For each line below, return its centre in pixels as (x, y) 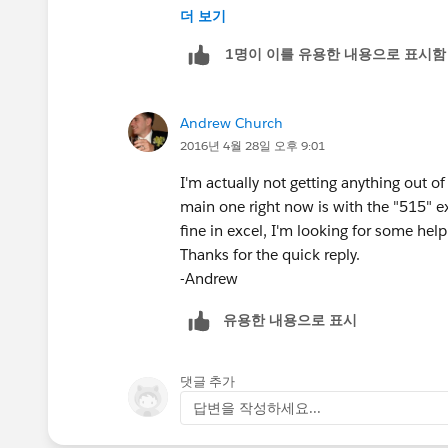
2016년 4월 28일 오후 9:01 (252, 145)
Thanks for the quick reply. (270, 254)
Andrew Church (231, 122)
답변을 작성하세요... (257, 407)
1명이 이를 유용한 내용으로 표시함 (335, 54)
